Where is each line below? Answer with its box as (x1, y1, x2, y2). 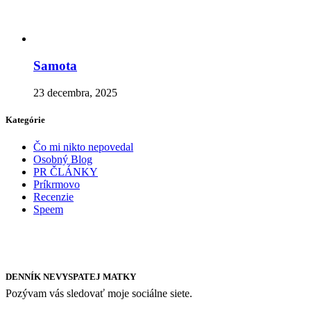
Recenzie (33, 191, 74, 203)
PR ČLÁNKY (33, 166, 98, 178)
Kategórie (6, 114, 45, 125)
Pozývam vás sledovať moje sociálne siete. (6, 287, 192, 300)
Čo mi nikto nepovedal (33, 141, 133, 153)
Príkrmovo (33, 178, 80, 191)
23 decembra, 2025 (33, 86, 117, 99)
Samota (33, 58, 77, 73)
